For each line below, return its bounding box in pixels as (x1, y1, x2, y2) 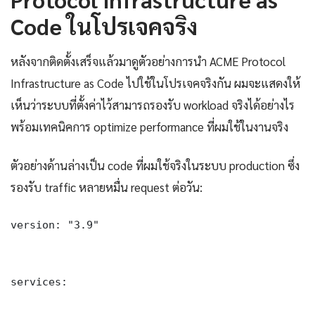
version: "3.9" (11, 218, 99, 231)
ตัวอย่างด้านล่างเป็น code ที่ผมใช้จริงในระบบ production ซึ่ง (11, 157, 300, 173)
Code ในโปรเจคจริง (11, 11, 198, 40)
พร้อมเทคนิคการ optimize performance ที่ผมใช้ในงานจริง (11, 118, 288, 134)
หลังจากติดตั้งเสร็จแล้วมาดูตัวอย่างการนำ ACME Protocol (11, 53, 285, 69)
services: (11, 275, 67, 288)
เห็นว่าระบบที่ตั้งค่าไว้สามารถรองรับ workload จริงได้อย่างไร (11, 96, 295, 112)
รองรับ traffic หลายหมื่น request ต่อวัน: (11, 179, 202, 195)
